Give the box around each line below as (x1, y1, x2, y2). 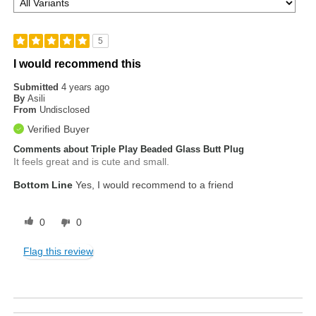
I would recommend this (13, 58, 142, 71)
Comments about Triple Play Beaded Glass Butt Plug (13, 144, 245, 155)
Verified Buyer (28, 123, 90, 135)
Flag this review (23, 245, 94, 257)
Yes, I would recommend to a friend (73, 179, 234, 191)
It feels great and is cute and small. (13, 156, 170, 168)
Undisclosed (39, 104, 90, 116)
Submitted (13, 82, 62, 93)
